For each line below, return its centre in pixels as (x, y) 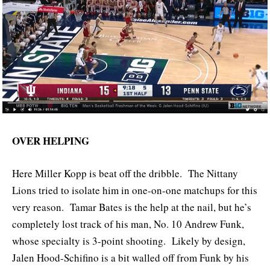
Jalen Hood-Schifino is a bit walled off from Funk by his (130, 257)
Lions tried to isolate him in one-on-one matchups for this (135, 190)
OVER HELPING (51, 140)
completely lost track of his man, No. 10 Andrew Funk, (128, 224)
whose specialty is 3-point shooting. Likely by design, (129, 240)
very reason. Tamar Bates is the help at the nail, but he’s (132, 207)
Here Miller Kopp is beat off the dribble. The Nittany (125, 173)
